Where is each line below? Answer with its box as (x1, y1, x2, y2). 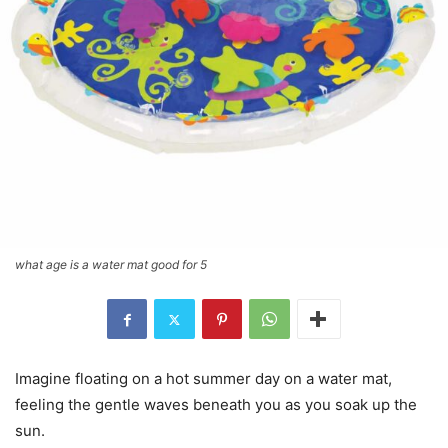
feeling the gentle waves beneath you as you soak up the (15, 395, 417, 415)
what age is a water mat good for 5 (15, 257, 207, 273)
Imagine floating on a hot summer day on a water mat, (15, 369, 392, 389)
